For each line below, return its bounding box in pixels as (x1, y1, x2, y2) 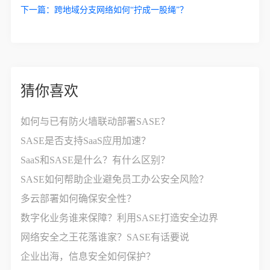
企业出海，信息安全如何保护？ (20, 251, 156, 262)
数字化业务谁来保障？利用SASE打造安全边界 (20, 212, 219, 223)
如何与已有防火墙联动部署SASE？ (20, 116, 171, 127)
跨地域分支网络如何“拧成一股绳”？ (54, 5, 189, 14)
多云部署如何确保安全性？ (20, 193, 137, 204)
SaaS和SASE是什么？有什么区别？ (20, 154, 171, 165)
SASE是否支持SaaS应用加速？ (20, 135, 151, 146)
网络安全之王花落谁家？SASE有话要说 (20, 231, 190, 242)
